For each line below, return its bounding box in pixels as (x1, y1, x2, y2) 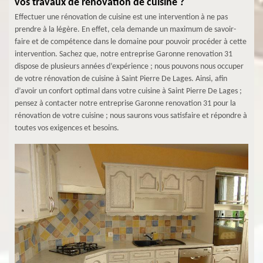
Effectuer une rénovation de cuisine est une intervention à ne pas (15, 13, 228, 22)
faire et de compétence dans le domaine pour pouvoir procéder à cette (15, 38, 247, 46)
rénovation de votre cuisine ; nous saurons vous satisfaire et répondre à (15, 112, 247, 120)
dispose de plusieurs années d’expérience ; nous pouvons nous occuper (15, 62, 244, 71)
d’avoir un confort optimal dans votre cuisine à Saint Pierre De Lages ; (15, 87, 242, 96)
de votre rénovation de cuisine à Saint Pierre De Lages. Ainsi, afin (15, 75, 227, 83)
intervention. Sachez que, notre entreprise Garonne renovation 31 (15, 50, 232, 59)
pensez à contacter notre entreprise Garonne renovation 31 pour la (15, 99, 236, 108)
